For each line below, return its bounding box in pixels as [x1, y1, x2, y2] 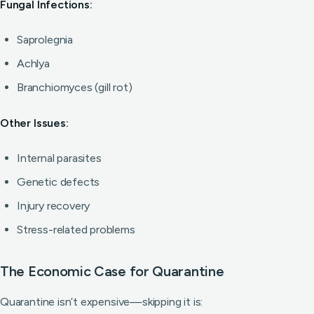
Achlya [17, 57, 50, 70]
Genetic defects [17, 175, 100, 189]
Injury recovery [17, 199, 90, 212]
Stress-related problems [17, 223, 135, 236]
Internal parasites [17, 151, 102, 165]
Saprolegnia [17, 33, 73, 46]
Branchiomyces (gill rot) [17, 81, 132, 94]
